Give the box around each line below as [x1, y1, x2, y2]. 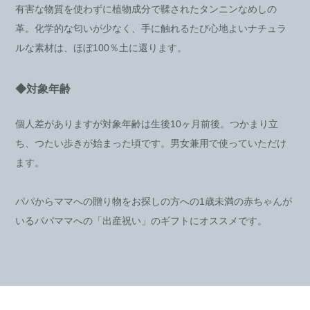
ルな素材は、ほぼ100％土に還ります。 [15, 42, 188, 53]
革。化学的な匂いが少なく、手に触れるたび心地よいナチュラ [15, 22, 287, 34]
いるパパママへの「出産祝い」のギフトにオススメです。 [15, 215, 268, 226]
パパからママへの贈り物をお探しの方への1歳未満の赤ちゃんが [15, 195, 293, 207]
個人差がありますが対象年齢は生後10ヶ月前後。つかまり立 [15, 118, 279, 129]
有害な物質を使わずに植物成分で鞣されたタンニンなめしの [15, 3, 277, 15]
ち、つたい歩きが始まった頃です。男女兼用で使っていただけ [15, 137, 287, 149]
